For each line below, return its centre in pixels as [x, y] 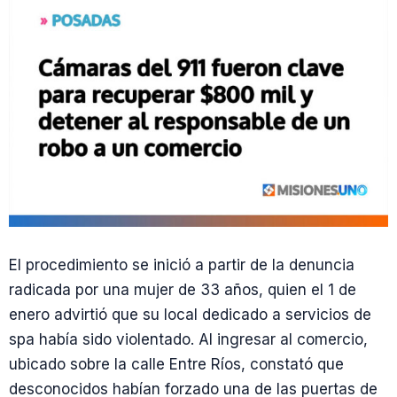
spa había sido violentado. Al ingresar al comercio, [188, 339]
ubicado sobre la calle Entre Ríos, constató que [176, 364]
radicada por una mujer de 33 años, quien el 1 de [183, 290]
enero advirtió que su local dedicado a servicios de [190, 315]
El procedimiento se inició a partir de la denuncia [182, 265]
